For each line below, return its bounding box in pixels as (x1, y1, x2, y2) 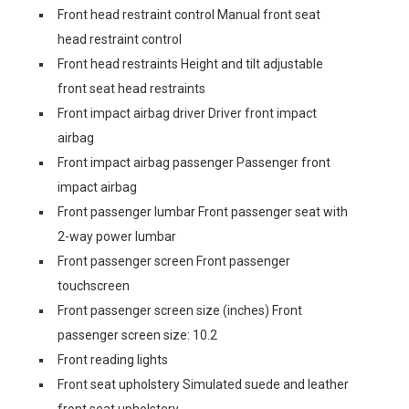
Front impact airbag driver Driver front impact (58, 105, 317, 121)
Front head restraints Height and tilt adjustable (58, 56, 323, 71)
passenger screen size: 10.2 (58, 327, 217, 342)
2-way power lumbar (58, 228, 176, 244)
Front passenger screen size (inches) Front (58, 302, 302, 318)
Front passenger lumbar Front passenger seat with (58, 204, 348, 219)
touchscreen (58, 278, 130, 293)
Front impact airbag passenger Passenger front (58, 154, 330, 170)
